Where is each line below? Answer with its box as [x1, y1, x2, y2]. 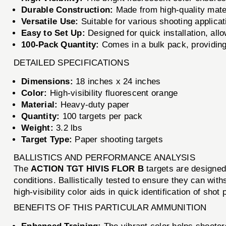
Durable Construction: [21, 5, 114, 15]
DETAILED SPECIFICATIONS [14, 58, 129, 68]
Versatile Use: [21, 16, 79, 26]
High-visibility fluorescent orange [47, 88, 178, 98]
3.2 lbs [53, 123, 82, 133]
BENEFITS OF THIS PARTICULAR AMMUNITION [14, 202, 207, 212]
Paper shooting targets [72, 134, 163, 144]
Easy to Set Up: [21, 28, 85, 38]
